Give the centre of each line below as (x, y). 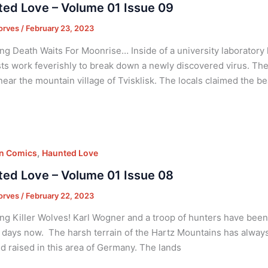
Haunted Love (70, 153)
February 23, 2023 (60, 28)
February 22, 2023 (60, 195)
